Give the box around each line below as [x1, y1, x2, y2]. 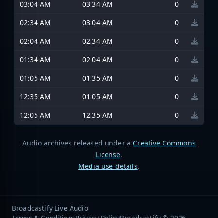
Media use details [78, 161, 138, 171]
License [95, 149, 121, 159]
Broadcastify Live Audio [12, 203, 88, 213]
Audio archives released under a [22, 138, 133, 147]
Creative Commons [133, 138, 196, 147]
